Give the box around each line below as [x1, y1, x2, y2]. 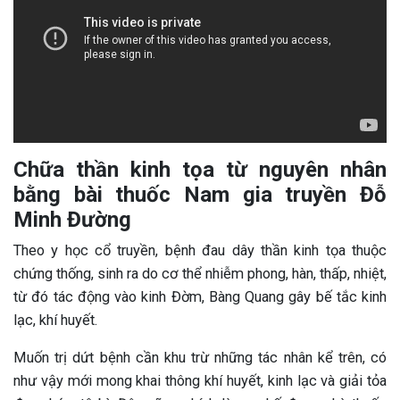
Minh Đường [13, 206, 131, 232]
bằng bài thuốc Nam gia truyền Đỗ [13, 181, 387, 207]
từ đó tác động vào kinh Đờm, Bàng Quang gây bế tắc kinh [13, 287, 387, 305]
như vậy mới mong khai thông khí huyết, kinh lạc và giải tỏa [13, 371, 387, 389]
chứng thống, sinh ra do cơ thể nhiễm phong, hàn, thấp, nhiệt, [13, 264, 387, 282]
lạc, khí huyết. [13, 311, 97, 329]
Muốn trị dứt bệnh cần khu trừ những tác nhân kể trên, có [13, 348, 387, 366]
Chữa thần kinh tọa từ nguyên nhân [13, 156, 387, 182]
